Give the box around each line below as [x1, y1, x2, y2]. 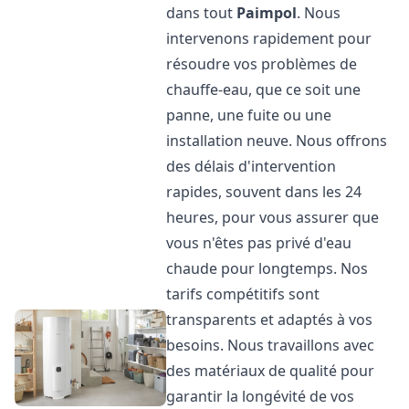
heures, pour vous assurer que [166, 207, 380, 227]
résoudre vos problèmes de [166, 54, 358, 74]
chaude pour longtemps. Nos [166, 258, 369, 278]
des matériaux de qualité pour [166, 361, 375, 381]
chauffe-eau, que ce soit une [166, 79, 362, 100]
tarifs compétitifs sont [166, 284, 320, 304]
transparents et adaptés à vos [166, 309, 373, 330]
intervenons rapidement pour [166, 28, 372, 48]
